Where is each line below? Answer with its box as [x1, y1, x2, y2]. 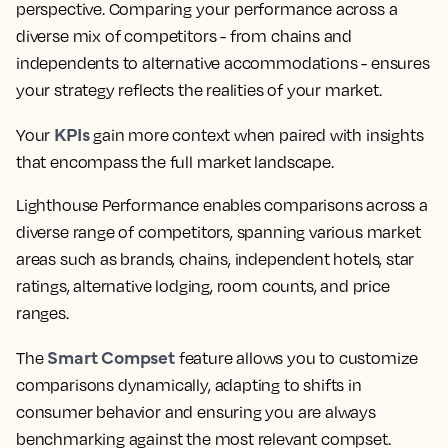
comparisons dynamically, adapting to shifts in [16, 374, 362, 395]
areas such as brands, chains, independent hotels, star [16, 248, 415, 269]
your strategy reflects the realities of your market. [16, 79, 382, 100]
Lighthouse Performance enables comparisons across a [16, 194, 428, 215]
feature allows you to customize [174, 347, 419, 368]
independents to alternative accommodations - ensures [16, 52, 430, 73]
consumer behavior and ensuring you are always [16, 401, 376, 422]
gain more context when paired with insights [89, 124, 424, 145]
